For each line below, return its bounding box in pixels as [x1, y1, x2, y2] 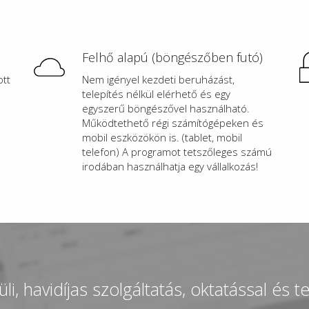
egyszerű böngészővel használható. [82, 101, 250, 115]
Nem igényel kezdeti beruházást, [82, 72, 235, 86]
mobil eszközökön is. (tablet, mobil [82, 130, 242, 144]
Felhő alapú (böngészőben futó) [82, 48, 263, 66]
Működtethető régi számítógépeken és [82, 115, 263, 130]
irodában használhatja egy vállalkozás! [82, 159, 258, 173]
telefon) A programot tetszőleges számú [82, 144, 272, 159]
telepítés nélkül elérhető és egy [82, 86, 230, 101]
